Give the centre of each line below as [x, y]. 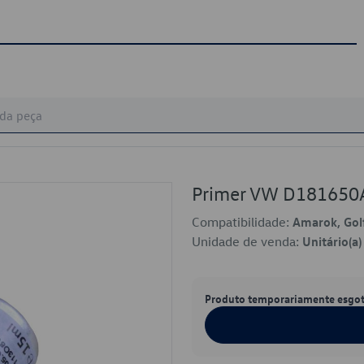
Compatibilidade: [242, 222]
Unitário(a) [332, 241]
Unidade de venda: [247, 241]
